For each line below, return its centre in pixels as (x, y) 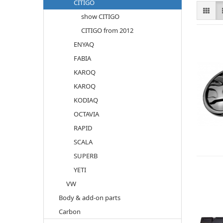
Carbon (70, 212)
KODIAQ (86, 100)
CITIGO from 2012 (107, 30)
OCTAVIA (86, 114)
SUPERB (86, 156)
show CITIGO (100, 16)
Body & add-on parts (90, 198)
